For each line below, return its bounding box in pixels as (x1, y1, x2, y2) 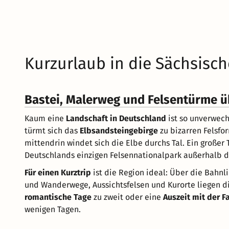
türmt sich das (25, 125, 80, 135)
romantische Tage (25, 192, 91, 202)
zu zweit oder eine (91, 192, 163, 202)
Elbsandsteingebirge (80, 125, 158, 135)
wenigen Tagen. (25, 204, 81, 214)
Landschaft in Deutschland (66, 113, 166, 123)
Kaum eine (25, 113, 66, 123)
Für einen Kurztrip (25, 167, 91, 177)
